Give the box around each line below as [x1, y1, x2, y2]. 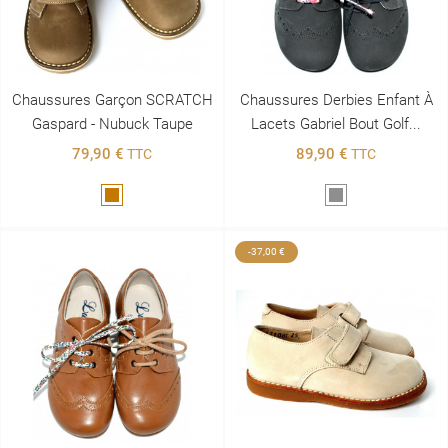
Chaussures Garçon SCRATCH [11, 91, 213, 110]
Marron [111, 189, 157, 206]
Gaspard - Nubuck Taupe [31, 115, 193, 134]
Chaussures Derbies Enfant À [239, 91, 433, 110]
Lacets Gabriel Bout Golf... [251, 115, 421, 134]
